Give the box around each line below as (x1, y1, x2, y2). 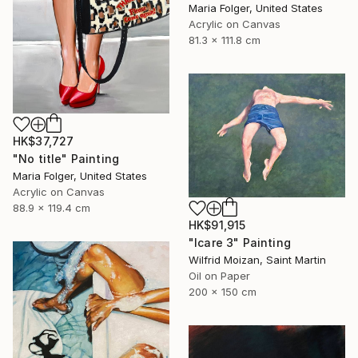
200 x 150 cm (189, 285, 257, 299)
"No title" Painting (13, 152, 120, 166)
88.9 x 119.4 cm (13, 201, 90, 215)
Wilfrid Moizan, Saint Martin (189, 253, 326, 267)
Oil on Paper (189, 269, 250, 283)
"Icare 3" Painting (189, 236, 291, 250)
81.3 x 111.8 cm (189, 34, 261, 47)
